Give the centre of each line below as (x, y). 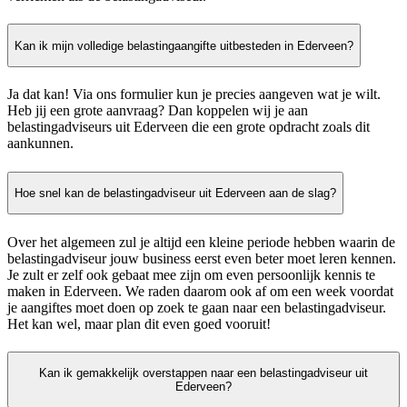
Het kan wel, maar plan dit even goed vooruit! (139, 323)
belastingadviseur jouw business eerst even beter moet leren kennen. (202, 258)
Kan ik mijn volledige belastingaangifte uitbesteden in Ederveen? (184, 45)
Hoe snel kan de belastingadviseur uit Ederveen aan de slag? (175, 193)
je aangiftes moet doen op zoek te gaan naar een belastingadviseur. (197, 307)
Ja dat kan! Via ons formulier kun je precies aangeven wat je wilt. (194, 94)
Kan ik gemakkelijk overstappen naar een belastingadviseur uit (203, 373)
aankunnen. (40, 144)
